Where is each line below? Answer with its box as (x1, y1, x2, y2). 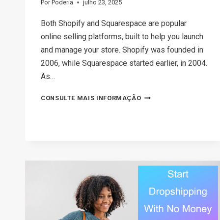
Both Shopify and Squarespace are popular (41, 19, 187, 28)
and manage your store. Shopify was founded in (41, 45, 203, 55)
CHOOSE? (140, 186, 171, 194)
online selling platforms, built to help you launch (41, 32, 203, 42)
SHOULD (140, 160, 168, 167)
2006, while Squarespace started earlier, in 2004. (41, 58, 207, 68)
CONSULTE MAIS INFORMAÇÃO (41, 94, 141, 102)
